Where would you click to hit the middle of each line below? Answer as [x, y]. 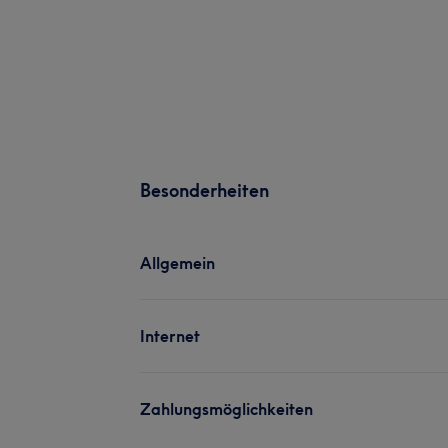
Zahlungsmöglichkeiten [226, 408]
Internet [170, 335]
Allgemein [177, 262]
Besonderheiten [204, 190]
